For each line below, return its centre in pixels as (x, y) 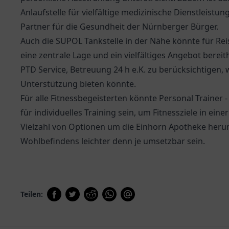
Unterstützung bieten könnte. (78, 84)
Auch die (38, 41)
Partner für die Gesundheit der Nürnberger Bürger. (119, 27)
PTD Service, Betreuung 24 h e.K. (83, 70)
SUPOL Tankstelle (89, 41)
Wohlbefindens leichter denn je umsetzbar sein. (113, 141)
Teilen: (32, 194)
